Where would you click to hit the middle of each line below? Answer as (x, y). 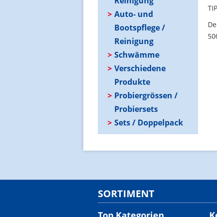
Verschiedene (140, 68)
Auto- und (134, 14)
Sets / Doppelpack (149, 122)
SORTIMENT (126, 193)
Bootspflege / (140, 27)
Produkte (132, 82)
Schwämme (137, 54)
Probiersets (136, 109)
